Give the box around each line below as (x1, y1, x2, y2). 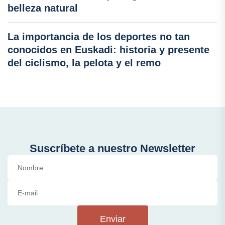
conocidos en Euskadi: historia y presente (8, 44, 209, 55)
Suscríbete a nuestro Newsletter (30, 142, 195, 155)
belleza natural (8, 2, 78, 14)
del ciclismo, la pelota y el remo (8, 57, 161, 68)
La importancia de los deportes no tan (8, 31, 190, 42)
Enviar (99, 213, 126, 224)
